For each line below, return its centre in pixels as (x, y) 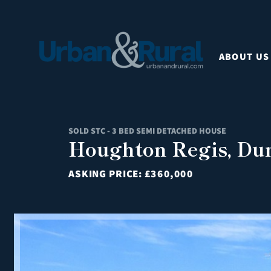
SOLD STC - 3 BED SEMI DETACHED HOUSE (147, 131)
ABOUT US (244, 56)
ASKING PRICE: (106, 174)
